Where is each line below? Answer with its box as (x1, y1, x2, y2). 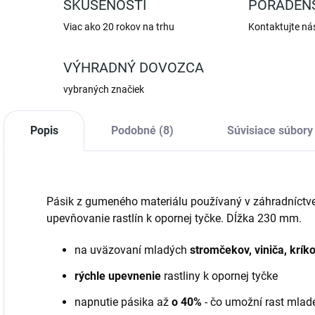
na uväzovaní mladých (75, 243, 190, 257)
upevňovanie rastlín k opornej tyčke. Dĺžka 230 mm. (46, 212, 302, 225)
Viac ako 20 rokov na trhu (63, 21, 174, 32)
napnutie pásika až (75, 295, 172, 309)
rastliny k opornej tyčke (161, 269, 278, 283)
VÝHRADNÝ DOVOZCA (63, 59, 204, 76)
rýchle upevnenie (75, 269, 161, 283)
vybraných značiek (63, 84, 144, 95)
